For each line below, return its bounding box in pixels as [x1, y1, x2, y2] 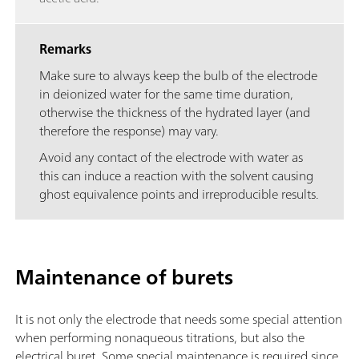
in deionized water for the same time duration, [39, 83, 293, 106]
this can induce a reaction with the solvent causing [39, 164, 313, 188]
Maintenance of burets [15, 259, 233, 296]
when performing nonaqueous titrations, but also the [15, 326, 305, 349]
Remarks [39, 38, 91, 61]
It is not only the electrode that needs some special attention [15, 308, 342, 331]
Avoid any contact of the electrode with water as [39, 146, 303, 169]
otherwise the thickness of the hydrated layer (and [39, 101, 310, 124]
